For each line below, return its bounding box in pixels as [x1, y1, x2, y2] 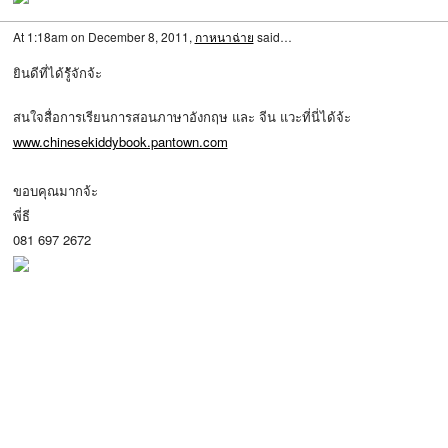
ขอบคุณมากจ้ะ [12, 181, 102, 201]
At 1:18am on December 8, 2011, [12, 27, 195, 45]
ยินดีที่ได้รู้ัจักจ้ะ [12, 63, 106, 83]
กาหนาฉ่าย [194, 27, 254, 45]
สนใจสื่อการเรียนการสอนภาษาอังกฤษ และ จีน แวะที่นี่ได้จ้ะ [12, 107, 351, 127]
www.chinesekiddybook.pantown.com [12, 132, 228, 151]
